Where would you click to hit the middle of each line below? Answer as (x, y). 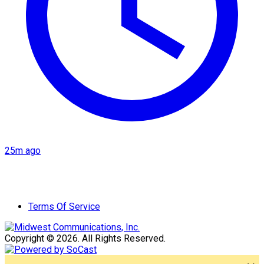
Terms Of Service (64, 206)
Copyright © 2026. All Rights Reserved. (85, 238)
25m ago (23, 150)
